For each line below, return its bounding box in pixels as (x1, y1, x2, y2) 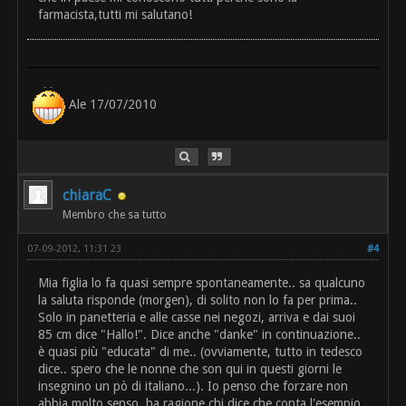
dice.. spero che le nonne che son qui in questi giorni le (38, 362, 343, 377)
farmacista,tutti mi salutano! (38, 7, 193, 23)
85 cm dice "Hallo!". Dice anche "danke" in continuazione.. (38, 327, 362, 343)
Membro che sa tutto (63, 208, 168, 222)
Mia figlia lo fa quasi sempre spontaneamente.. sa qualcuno (38, 275, 366, 291)
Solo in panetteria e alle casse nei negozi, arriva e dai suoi (38, 310, 356, 325)
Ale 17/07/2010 (65, 97, 158, 112)
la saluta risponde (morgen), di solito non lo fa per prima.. (38, 293, 358, 308)
